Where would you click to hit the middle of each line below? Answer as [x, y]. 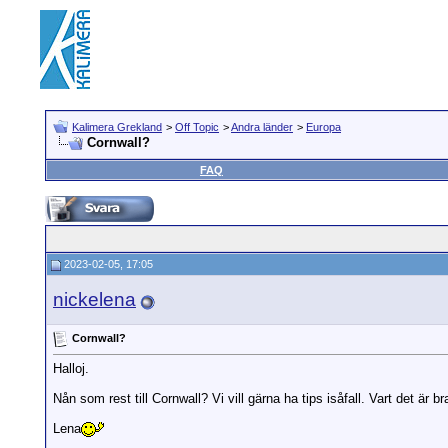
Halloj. [71, 369]
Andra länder [262, 127]
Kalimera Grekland [117, 127]
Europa [323, 127]
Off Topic [197, 127]
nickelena [94, 299]
